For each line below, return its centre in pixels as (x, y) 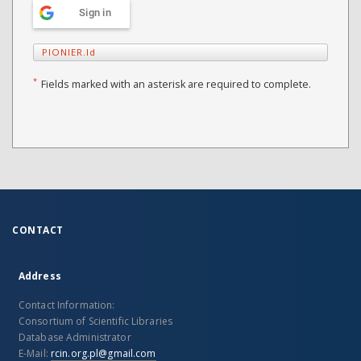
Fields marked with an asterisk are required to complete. (176, 84)
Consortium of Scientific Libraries (96, 321)
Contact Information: (67, 305)
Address (40, 276)
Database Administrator (75, 337)
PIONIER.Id (69, 52)
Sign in (95, 12)
